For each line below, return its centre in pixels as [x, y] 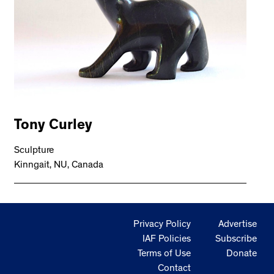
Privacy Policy [162, 225]
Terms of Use [164, 254]
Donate [242, 254]
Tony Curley [54, 126]
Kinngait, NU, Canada [59, 165]
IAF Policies [167, 240]
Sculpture [34, 151]
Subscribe [236, 240]
